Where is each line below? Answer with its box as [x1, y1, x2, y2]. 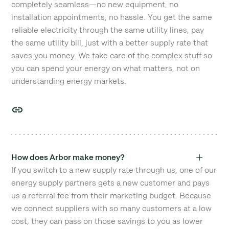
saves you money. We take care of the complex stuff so [11, 50, 213, 61]
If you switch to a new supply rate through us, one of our [11, 165, 217, 175]
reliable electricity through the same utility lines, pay [11, 25, 204, 35]
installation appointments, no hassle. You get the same [11, 12, 213, 22]
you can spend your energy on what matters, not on [11, 63, 200, 74]
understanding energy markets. [11, 76, 127, 86]
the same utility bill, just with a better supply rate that [11, 37, 209, 48]
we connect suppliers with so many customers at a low [11, 203, 212, 214]
